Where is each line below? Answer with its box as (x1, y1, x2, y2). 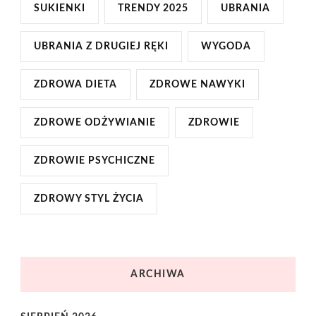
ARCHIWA (130, 269, 186, 280)
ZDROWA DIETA (34, 80, 117, 90)
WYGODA (201, 42, 251, 52)
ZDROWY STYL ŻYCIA (34, 194, 144, 205)
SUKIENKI (34, 4, 85, 14)
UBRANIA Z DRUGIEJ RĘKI (34, 42, 169, 52)
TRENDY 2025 (118, 4, 188, 14)
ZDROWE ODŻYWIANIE (34, 118, 156, 128)
